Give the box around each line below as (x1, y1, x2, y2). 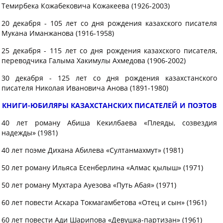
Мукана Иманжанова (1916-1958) (1, 28, 114, 38)
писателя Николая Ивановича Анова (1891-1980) (1, 83, 168, 93)
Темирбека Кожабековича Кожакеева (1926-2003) (1, 1, 170, 10)
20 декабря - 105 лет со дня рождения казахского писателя (1, 18, 217, 28)
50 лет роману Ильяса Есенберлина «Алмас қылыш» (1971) (1, 163, 203, 172)
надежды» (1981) (1, 128, 58, 137)
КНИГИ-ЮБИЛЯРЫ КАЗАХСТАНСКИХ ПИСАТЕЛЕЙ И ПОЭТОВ (2, 101, 217, 110)
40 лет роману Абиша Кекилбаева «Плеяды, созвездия (1, 118, 217, 127)
